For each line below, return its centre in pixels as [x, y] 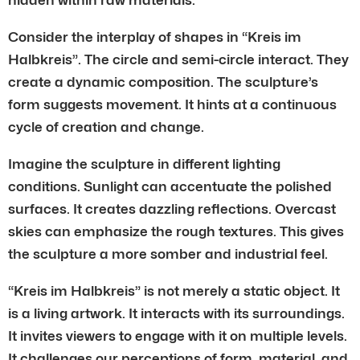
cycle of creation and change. [106, 127]
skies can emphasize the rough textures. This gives [176, 231]
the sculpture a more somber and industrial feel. [168, 254]
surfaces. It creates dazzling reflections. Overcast [172, 209]
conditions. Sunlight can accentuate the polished [170, 186]
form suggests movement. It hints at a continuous [172, 104]
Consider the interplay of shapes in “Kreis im [155, 37]
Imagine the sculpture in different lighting [144, 164]
